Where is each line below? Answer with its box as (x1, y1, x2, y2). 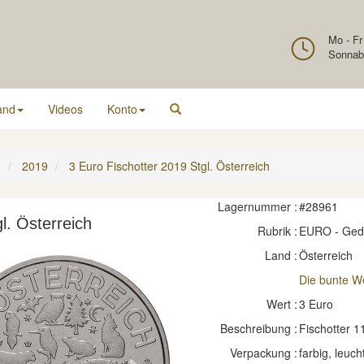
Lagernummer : (217, 198, 297, 214)
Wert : (266, 296, 297, 312)
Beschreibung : (219, 320, 297, 336)
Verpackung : (229, 344, 297, 361)
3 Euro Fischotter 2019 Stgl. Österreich (69, 158, 270, 174)
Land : (264, 247, 297, 263)
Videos (48, 101, 83, 117)
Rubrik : (257, 223, 297, 239)
